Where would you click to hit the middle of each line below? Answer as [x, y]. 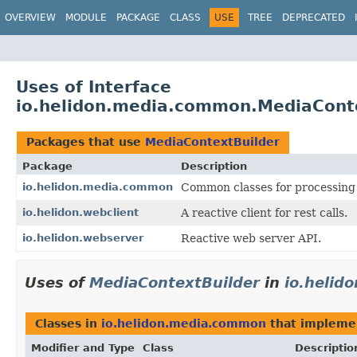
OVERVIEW [30, 18]
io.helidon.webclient [80, 212]
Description [214, 166]
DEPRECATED [314, 18]
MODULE [86, 18]
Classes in [68, 323]
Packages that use [86, 141]
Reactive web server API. [251, 238]
